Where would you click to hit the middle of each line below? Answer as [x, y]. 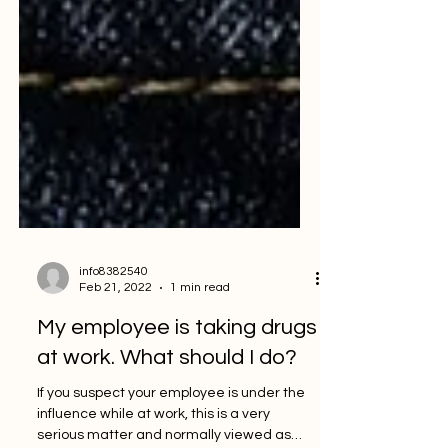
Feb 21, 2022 [115, 320]
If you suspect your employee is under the [171, 426]
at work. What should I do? [167, 390]
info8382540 [113, 304]
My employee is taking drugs [177, 360]
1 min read [200, 320]
